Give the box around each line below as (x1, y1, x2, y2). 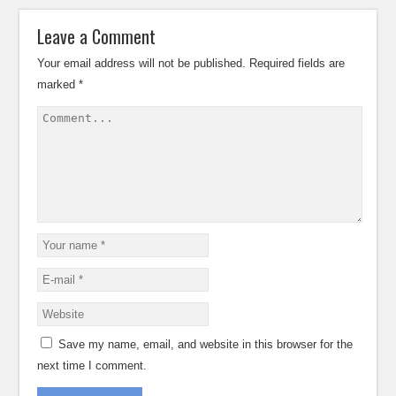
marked (37, 78, 80, 91)
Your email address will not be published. (37, 57, 247, 70)
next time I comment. (37, 359, 148, 372)
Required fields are (249, 57, 346, 70)
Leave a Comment (37, 23, 156, 49)
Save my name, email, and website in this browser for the (58, 338, 354, 351)
